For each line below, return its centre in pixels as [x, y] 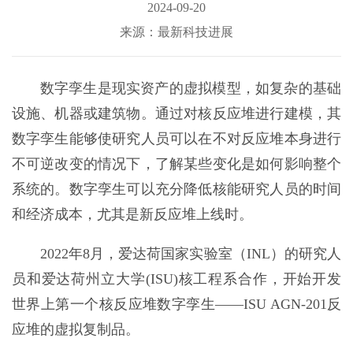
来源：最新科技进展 [176, 32]
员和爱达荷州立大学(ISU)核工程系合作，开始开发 [176, 279]
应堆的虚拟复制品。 [75, 330]
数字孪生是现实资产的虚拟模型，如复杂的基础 [191, 89]
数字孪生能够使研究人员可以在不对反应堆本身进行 [176, 139]
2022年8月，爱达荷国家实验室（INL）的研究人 [191, 254]
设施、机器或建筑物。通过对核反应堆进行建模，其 [176, 114]
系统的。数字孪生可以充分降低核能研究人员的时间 [176, 190]
